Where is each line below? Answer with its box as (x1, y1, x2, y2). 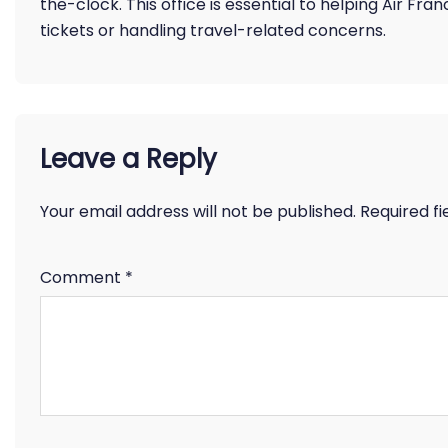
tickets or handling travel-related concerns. (40, 19, 386, 42)
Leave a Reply (40, 141, 217, 177)
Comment (40, 266, 125, 289)
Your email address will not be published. (40, 200, 356, 223)
